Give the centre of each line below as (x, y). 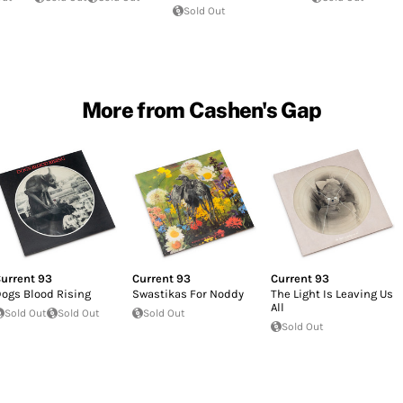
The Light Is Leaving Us (331, 293)
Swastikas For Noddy (188, 293)
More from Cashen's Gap (201, 109)
